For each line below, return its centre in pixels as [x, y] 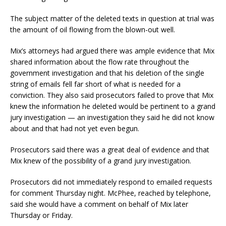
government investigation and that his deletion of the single [107, 73]
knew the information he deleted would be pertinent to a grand [113, 106]
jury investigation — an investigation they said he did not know [112, 117]
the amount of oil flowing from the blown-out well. [93, 29]
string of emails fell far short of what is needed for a [95, 84]
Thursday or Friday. [41, 215]
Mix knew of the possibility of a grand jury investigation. [101, 160]
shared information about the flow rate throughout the [100, 62]
